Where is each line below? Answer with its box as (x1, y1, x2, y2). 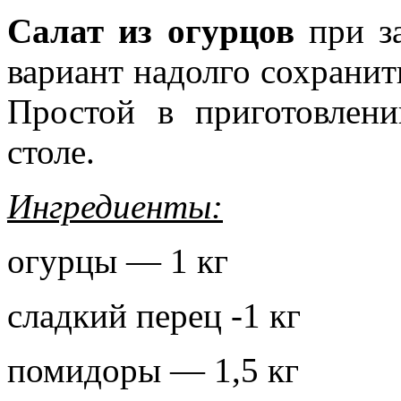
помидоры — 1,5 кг (7, 350, 299, 389)
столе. (7, 132, 95, 171)
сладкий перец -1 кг (7, 295, 301, 335)
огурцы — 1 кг (7, 241, 228, 280)
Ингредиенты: (7, 186, 223, 226)
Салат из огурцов (7, 11, 309, 50)
